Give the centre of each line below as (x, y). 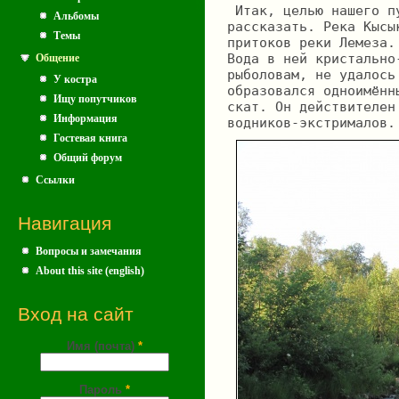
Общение (57, 58)
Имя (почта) (102, 346)
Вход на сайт (76, 315)
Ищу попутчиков (95, 98)
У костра (75, 79)
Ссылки (55, 179)
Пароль (102, 389)
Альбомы (76, 16)
